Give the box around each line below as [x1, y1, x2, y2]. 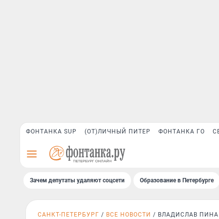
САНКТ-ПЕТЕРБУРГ [38, 211, 99, 218]
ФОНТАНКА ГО [158, 128, 205, 135]
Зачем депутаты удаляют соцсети [30, 177, 125, 184]
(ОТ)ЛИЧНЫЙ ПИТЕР [85, 128, 151, 135]
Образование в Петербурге [140, 177, 214, 184]
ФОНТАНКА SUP [26, 128, 77, 135]
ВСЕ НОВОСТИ [106, 211, 151, 218]
